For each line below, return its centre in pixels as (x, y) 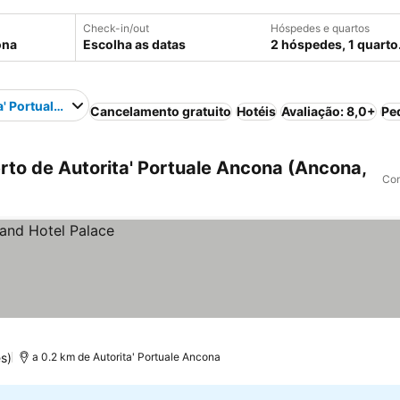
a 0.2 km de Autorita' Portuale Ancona (127, 357)
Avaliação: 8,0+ (329, 111)
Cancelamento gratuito (161, 111)
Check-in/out (116, 28)
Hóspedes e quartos (320, 28)
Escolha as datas (134, 44)
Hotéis (257, 111)
